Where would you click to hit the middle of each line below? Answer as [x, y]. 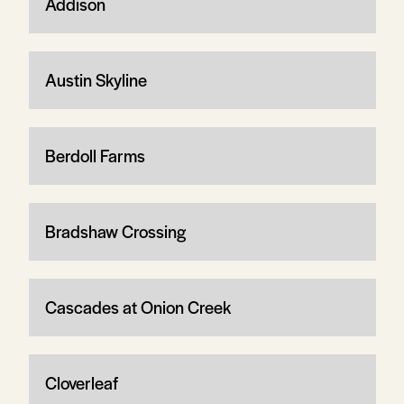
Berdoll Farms [95, 155]
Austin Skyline [96, 79]
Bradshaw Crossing [115, 231]
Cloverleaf [81, 382]
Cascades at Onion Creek [138, 307]
